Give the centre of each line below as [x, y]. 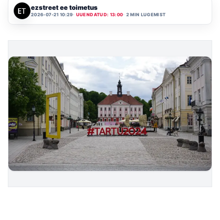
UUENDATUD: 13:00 [99, 15]
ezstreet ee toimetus [64, 8]
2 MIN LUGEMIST [146, 15]
